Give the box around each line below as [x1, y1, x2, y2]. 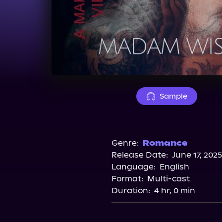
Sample [159, 92, 187, 101]
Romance [142, 138, 187, 148]
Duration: [111, 186, 150, 195]
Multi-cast [147, 174, 190, 183]
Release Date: [111, 150, 168, 160]
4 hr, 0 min [154, 186, 195, 195]
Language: [111, 162, 156, 171]
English [159, 162, 189, 171]
